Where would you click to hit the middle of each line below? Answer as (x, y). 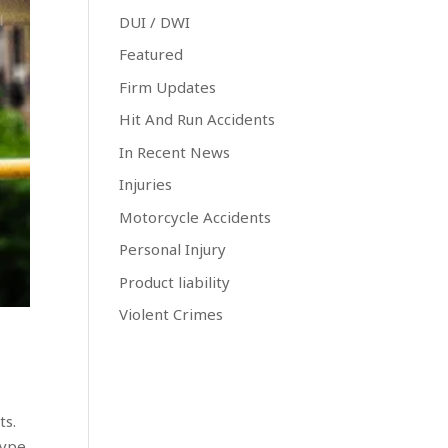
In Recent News (175, 151)
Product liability (175, 281)
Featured (151, 54)
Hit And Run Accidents (197, 119)
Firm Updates (168, 86)
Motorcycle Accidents (195, 216)
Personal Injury (173, 249)
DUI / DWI (155, 21)
